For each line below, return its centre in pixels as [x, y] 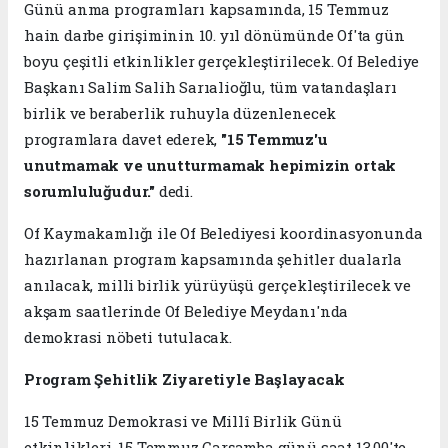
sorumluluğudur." [91, 190]
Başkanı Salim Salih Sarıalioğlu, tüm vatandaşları [210, 86]
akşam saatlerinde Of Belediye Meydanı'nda [186, 310]
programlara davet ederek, [123, 138]
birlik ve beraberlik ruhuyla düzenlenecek [180, 112]
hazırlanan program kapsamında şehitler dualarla [213, 258]
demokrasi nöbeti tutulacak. [128, 336]
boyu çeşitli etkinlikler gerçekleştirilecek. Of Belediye [222, 60]
